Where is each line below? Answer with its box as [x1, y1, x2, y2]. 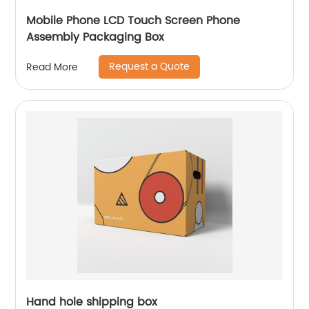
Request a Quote [109, 59, 190, 74]
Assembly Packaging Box [26, 28, 165, 46]
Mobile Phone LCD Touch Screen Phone [26, 12, 241, 30]
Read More [26, 59, 79, 75]
